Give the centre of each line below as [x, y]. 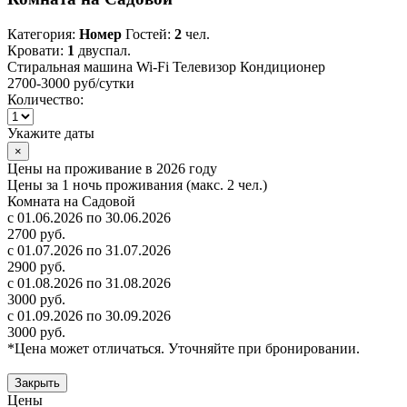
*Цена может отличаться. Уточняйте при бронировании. [184, 349]
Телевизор [204, 67]
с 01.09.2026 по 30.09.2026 [89, 316]
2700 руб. [36, 234]
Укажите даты [51, 134]
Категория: [43, 35]
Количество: [45, 100]
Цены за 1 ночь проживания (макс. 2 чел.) [137, 185]
